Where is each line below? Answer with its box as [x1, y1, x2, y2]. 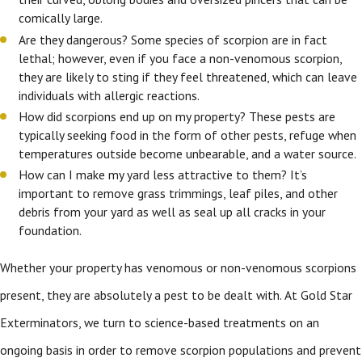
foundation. [19, 221, 82, 238]
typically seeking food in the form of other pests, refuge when [19, 126, 357, 143]
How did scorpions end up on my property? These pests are [19, 107, 336, 124]
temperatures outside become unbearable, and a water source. [19, 145, 360, 162]
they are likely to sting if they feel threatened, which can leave [19, 68, 358, 85]
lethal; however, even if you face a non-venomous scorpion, [19, 49, 343, 66]
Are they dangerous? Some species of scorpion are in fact [19, 31, 328, 48]
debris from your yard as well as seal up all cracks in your [19, 203, 326, 220]
